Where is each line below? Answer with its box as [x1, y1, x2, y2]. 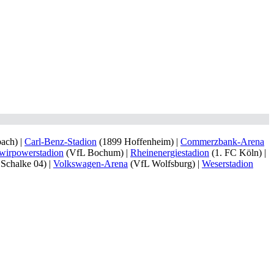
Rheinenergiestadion [130, 147, 209, 158]
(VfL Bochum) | [64, 147, 130, 158]
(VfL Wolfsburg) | [128, 158, 202, 169]
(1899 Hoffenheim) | [97, 136, 180, 147]
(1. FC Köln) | [209, 147, 266, 158]
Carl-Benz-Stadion [24, 136, 97, 147]
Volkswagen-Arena [53, 158, 128, 169]
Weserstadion [202, 158, 253, 169]
